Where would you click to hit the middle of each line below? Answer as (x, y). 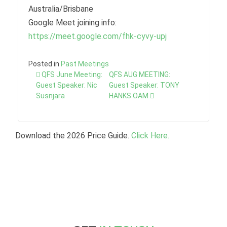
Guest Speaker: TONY (144, 85)
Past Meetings (85, 64)
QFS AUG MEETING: (139, 74)
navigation (53, 81)
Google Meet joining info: (72, 22)
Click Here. (150, 135)
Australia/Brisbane (61, 9)
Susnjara (50, 96)
